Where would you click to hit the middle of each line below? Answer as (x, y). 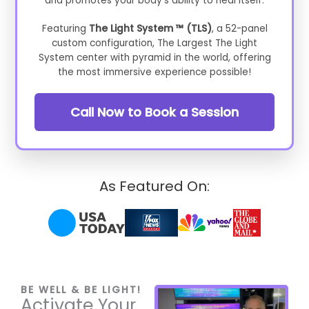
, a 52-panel (239, 29)
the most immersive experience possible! (154, 72)
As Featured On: (154, 186)
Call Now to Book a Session (154, 112)
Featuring (65, 29)
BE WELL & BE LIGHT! (81, 290)
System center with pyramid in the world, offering (154, 58)
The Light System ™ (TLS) (150, 29)
